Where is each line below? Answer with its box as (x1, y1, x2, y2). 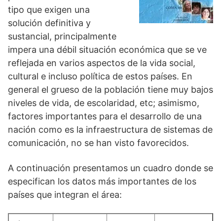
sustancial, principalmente (8, 31, 116, 41)
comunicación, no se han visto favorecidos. (8, 138, 189, 148)
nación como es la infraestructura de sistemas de (8, 124, 213, 135)
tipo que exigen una (8, 4, 90, 15)
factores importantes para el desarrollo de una (8, 111, 202, 121)
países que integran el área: (8, 189, 122, 200)
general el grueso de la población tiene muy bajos (8, 84, 213, 95)
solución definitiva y (8, 18, 91, 28)
